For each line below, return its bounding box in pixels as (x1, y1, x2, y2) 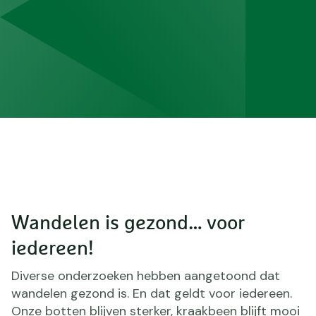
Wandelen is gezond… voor (11, 213, 245, 233)
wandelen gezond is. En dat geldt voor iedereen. (11, 284, 292, 302)
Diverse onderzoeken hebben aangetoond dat (11, 267, 280, 284)
